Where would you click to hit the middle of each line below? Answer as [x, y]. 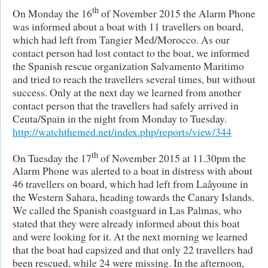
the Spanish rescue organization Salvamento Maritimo [128, 66]
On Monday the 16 [52, 13]
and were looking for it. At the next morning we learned [130, 237]
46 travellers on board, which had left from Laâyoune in [130, 184]
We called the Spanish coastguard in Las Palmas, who [127, 210]
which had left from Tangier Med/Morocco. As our [121, 39]
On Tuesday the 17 [52, 158]
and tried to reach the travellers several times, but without [134, 79]
